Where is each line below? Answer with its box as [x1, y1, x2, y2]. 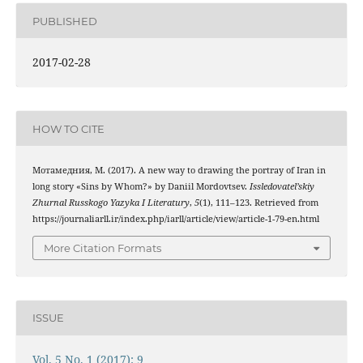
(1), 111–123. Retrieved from [199, 197, 318, 209]
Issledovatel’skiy [249, 181, 314, 193]
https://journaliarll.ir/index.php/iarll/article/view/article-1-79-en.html [32, 213, 319, 225]
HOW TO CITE [32, 122, 105, 135]
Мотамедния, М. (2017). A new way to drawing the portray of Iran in [32, 164, 326, 177]
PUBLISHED [32, 14, 97, 28]
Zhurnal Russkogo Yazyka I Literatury [32, 197, 190, 209]
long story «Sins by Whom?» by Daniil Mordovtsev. [32, 181, 250, 193]
